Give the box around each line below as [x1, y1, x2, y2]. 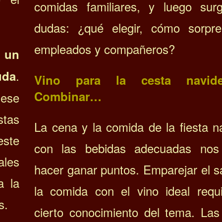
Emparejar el [143, 160, 214, 178]
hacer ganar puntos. [34, 160, 143, 178]
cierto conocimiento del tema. [34, 203, 201, 221]
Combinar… [34, 87, 102, 105]
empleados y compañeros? [34, 40, 175, 57]
